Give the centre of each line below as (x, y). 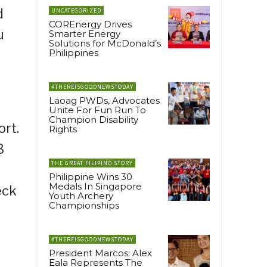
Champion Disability (94, 120)
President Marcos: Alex (100, 253)
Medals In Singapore (95, 187)
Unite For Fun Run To (97, 110)
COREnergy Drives (90, 24)
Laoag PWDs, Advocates (104, 101)
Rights (63, 129)
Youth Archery (81, 196)
